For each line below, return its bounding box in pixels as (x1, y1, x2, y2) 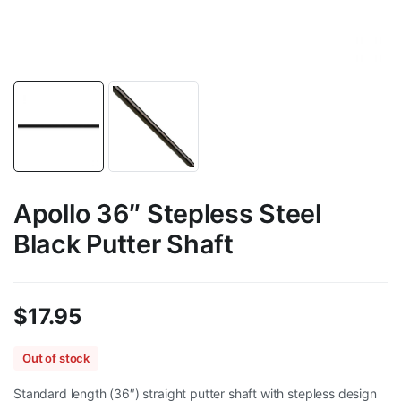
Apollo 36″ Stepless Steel (13, 197, 321, 229)
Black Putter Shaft (13, 227, 234, 260)
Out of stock (22, 350, 90, 365)
